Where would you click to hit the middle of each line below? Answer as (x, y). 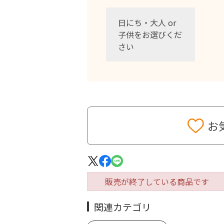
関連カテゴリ (122, 207)
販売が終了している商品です (157, 181)
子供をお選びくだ (150, 34)
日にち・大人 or (147, 22)
